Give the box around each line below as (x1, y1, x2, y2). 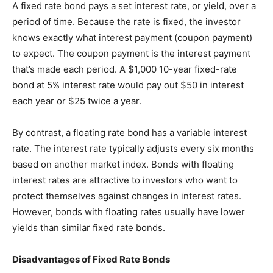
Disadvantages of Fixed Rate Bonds (12, 253, 170, 265)
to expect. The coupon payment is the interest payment (12, 48, 250, 59)
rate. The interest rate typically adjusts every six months (12, 143, 254, 154)
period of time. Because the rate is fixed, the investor (12, 16, 241, 27)
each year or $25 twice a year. (12, 95, 141, 107)
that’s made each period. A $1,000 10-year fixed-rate (12, 63, 237, 75)
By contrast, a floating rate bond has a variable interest (12, 127, 247, 138)
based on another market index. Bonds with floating (12, 158, 234, 170)
